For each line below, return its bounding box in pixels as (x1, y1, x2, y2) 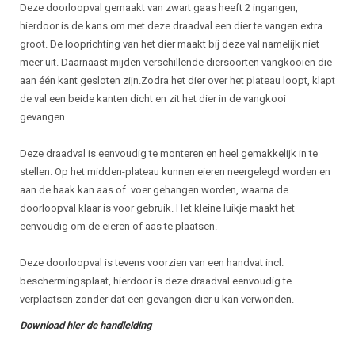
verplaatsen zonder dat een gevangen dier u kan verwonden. (20, 293, 296, 305)
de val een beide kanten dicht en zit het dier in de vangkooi (20, 93, 286, 105)
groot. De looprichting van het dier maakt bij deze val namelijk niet (20, 38, 319, 50)
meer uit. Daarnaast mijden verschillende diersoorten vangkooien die (20, 56, 332, 68)
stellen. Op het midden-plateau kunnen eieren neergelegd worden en (20, 166, 330, 177)
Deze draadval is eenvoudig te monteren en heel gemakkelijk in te (20, 147, 318, 159)
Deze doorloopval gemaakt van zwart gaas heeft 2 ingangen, (20, 2, 298, 13)
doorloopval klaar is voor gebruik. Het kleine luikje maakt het (20, 202, 295, 214)
